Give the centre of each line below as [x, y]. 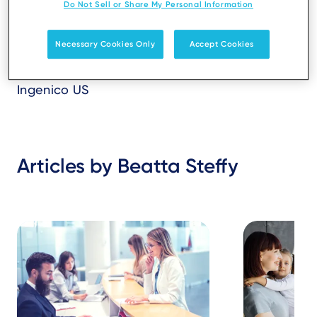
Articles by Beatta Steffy [128, 166]
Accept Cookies [221, 44]
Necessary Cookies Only [105, 44]
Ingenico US [53, 90]
